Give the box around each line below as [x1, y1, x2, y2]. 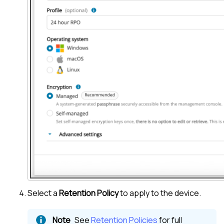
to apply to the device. [118, 187, 201, 198]
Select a [27, 187, 59, 198]
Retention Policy [59, 187, 118, 198]
